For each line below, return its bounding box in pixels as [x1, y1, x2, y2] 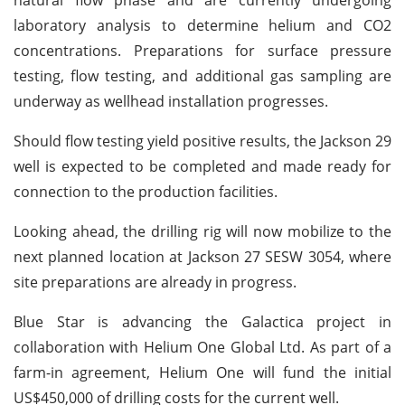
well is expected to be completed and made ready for [14, 155, 391, 176]
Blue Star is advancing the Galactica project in [14, 311, 391, 332]
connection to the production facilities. [14, 181, 278, 202]
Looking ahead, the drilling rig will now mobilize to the [14, 221, 391, 241]
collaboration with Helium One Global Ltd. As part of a [14, 336, 391, 357]
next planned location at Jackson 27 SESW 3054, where [14, 246, 391, 267]
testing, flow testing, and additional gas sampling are [14, 65, 391, 86]
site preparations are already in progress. [14, 271, 297, 292]
